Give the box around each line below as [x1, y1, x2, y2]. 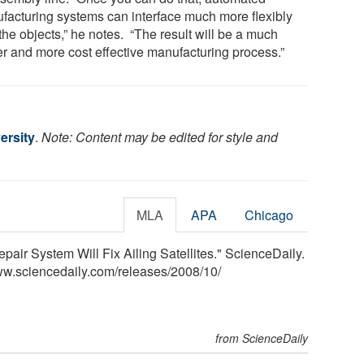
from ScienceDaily [215, 329, 309, 346]
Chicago [245, 205, 294, 224]
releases [118, 261, 167, 280]
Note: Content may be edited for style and [41, 127, 278, 146]
